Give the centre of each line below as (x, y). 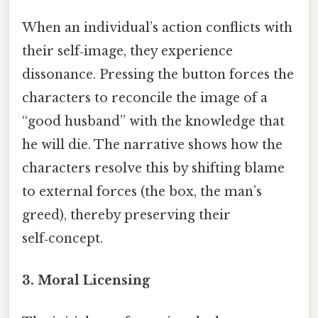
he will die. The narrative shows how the (152, 144)
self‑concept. (62, 238)
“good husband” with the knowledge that (153, 121)
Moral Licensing (94, 281)
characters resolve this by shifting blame (153, 168)
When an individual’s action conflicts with (157, 27)
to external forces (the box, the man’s (142, 191)
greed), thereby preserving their (126, 215)
